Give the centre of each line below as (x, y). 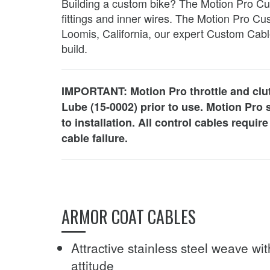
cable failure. (95, 138)
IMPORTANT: (96, 91)
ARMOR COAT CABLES (129, 216)
